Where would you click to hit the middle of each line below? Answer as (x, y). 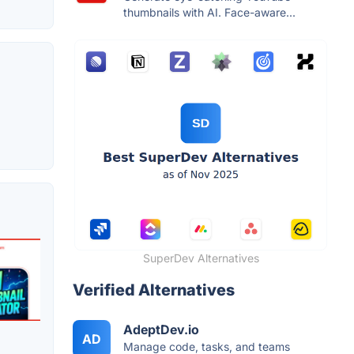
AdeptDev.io (161, 330)
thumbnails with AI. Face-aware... (209, 13)
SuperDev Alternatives (201, 258)
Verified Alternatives (154, 290)
